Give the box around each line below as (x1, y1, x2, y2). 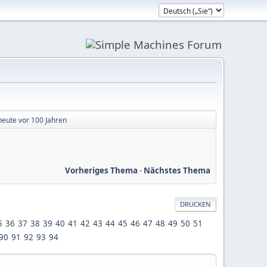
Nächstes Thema (144, 164, 210, 176)
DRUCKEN (180, 199, 211, 209)
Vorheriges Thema (65, 164, 138, 176)
